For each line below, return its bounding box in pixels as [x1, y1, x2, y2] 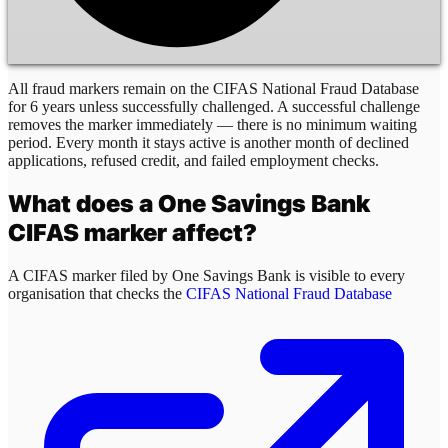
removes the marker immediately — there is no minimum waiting [8, 115, 417, 133]
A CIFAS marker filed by [8, 267, 172, 285]
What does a [8, 189, 158, 219]
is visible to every [291, 267, 405, 285]
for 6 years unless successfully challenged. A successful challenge [8, 97, 420, 115]
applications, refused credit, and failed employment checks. [8, 151, 379, 169]
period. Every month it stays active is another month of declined [8, 133, 409, 151]
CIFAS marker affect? [8, 218, 257, 248]
